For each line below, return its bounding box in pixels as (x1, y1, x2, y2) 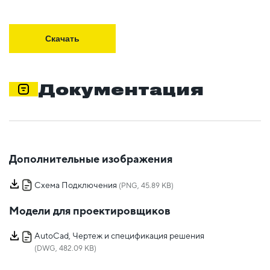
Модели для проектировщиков (9, 204, 171, 218)
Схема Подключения (34, 180, 117, 190)
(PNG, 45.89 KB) (117, 181, 174, 190)
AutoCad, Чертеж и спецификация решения (34, 231, 204, 241)
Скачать (45, 34, 80, 44)
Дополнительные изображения (9, 152, 172, 166)
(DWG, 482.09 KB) (34, 244, 96, 253)
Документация (38, 80, 204, 99)
